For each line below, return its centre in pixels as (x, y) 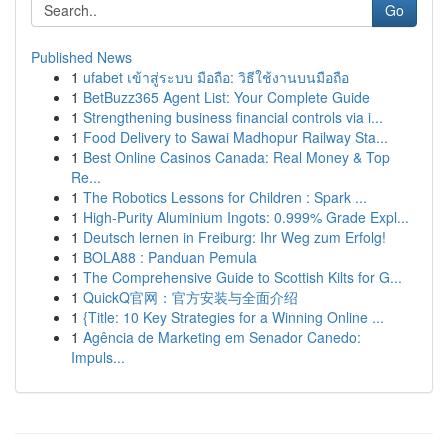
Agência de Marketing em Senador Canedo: (222, 337)
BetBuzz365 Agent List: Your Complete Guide (226, 97)
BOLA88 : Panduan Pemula (170, 257)
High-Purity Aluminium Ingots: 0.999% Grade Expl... (246, 217)
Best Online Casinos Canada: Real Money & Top (236, 157)
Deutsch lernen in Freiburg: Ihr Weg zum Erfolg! (234, 237)
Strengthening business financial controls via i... (233, 117)
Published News (81, 57)
